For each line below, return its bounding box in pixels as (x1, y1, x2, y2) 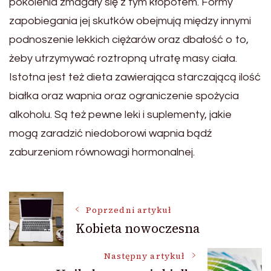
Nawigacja (8, 194, 128, 227)
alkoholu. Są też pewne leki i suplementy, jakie (9, 109, 232, 121)
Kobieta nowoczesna (76, 219, 200, 237)
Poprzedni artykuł (86, 204, 172, 216)
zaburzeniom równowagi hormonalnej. (9, 146, 195, 158)
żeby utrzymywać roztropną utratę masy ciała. (9, 53, 237, 65)
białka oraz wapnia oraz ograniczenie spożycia (9, 90, 239, 102)
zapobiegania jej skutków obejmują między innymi (9, 15, 251, 27)
